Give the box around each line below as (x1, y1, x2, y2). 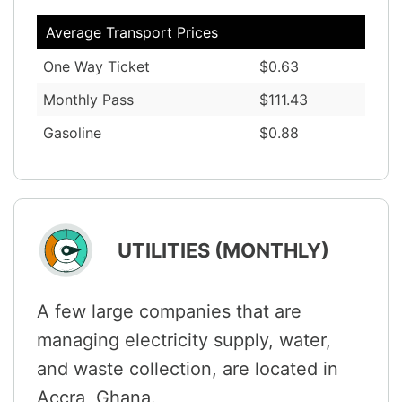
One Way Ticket (43, 57, 150, 75)
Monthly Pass (43, 90, 134, 109)
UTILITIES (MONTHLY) (118, 238, 329, 262)
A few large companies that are (37, 300, 301, 322)
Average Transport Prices (46, 22, 218, 41)
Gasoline (43, 123, 101, 142)
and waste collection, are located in (37, 357, 338, 380)
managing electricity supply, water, (37, 328, 331, 351)
